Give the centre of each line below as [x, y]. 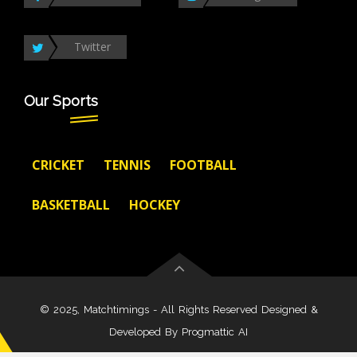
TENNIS [127, 165]
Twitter [92, 47]
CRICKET [58, 165]
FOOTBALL [203, 165]
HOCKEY [155, 205]
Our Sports [61, 101]
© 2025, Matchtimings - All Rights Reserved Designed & [178, 310]
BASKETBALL [71, 205]
